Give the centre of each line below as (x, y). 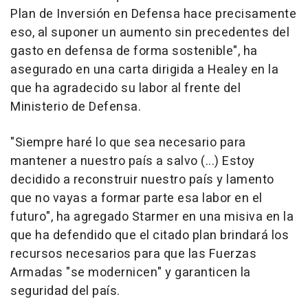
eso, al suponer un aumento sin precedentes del (150, 33)
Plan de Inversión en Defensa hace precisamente (153, 14)
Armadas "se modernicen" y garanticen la (131, 273)
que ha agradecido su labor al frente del (125, 89)
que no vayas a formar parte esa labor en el (136, 199)
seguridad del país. (65, 291)
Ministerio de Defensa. (76, 107)
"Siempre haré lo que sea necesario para (128, 143)
